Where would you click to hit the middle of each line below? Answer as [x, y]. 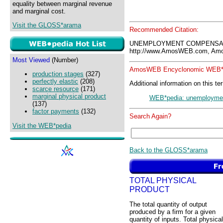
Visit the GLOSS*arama [47, 25]
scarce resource [56, 89]
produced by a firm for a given [172, 212]
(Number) [64, 60]
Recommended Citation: [164, 29]
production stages [58, 74]
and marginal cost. [39, 11]
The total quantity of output [168, 205]
